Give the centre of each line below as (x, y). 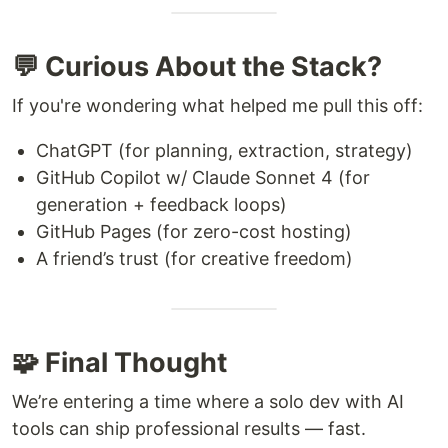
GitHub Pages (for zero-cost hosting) (194, 231)
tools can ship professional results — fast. (189, 428)
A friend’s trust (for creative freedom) (194, 258)
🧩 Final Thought (119, 362)
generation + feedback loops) (161, 204)
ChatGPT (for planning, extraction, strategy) (224, 150)
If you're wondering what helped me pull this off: (217, 105)
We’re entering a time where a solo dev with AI (208, 401)
